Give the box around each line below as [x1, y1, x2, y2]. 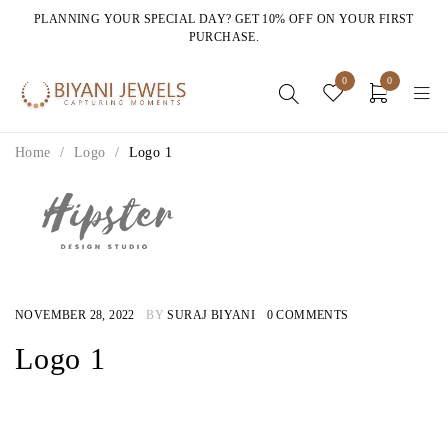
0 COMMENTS [266, 308, 349, 322]
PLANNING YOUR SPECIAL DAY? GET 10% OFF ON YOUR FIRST [34, 12, 414, 26]
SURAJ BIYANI [167, 308, 256, 322]
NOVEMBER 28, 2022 [15, 308, 139, 322]
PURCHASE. [188, 30, 260, 44]
